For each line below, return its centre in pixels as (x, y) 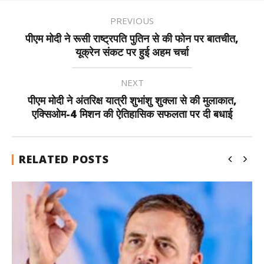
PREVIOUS (132, 21)
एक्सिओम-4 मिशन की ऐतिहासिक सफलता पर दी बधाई (132, 114)
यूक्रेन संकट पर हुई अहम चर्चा (132, 52)
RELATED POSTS (64, 159)
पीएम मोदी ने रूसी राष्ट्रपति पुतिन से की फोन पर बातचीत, (132, 38)
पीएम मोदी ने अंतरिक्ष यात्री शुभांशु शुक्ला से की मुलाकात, (132, 100)
